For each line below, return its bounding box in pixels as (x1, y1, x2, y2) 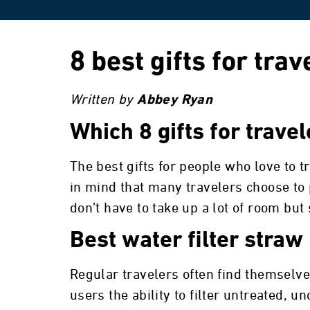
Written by (69, 92, 138, 107)
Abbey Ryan (137, 93, 213, 107)
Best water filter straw (69, 228, 303, 253)
